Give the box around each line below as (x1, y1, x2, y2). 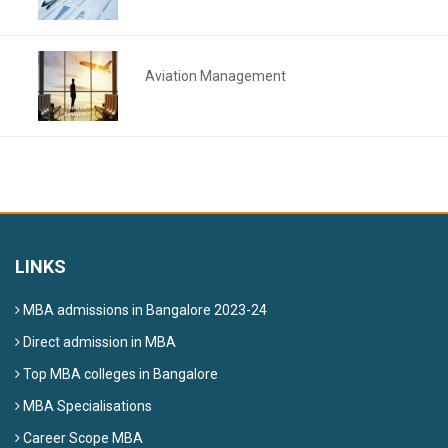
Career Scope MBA (20, 429, 143, 446)
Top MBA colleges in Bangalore (20, 365, 218, 382)
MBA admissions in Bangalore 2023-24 (20, 301, 267, 318)
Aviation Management (145, 67, 287, 84)
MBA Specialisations (20, 397, 152, 414)
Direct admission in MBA (20, 333, 176, 350)
